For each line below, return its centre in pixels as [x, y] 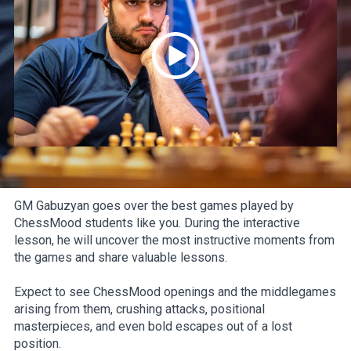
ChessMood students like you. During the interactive [157, 223]
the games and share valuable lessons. [121, 257]
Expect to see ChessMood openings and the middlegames [175, 291]
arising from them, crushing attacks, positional [139, 309]
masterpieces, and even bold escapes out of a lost [153, 326]
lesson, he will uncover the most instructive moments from [174, 240]
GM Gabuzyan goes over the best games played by [154, 205]
